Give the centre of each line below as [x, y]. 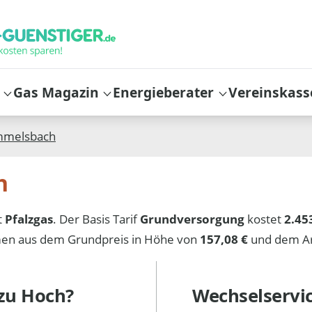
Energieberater [164, 92]
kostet [265, 219]
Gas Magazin [56, 92]
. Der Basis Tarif [97, 219]
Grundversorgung [193, 219]
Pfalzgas [29, 219]
